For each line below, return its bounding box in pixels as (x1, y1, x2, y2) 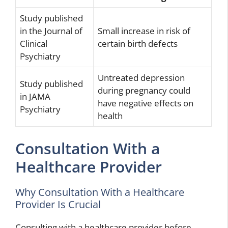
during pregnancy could (98, 84, 190, 96)
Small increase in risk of (98, 24, 190, 37)
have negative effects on (98, 97, 193, 109)
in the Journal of (20, 24, 82, 37)
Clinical (20, 37, 47, 49)
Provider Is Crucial (15, 197, 101, 211)
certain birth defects (98, 37, 178, 49)
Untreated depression (98, 71, 185, 83)
